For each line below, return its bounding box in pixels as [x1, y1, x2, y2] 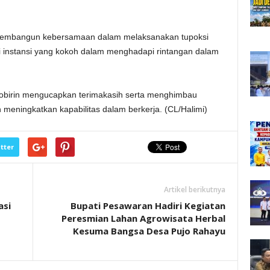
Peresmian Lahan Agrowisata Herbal [61, 212, 225, 224]
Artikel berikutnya [163, 184, 225, 195]
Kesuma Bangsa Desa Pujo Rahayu [72, 225, 225, 237]
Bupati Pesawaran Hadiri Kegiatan [70, 199, 225, 212]
